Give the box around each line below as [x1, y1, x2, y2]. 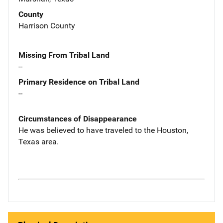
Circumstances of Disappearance [18, 113, 137, 123]
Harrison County [18, 20, 75, 30]
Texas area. [18, 136, 59, 146]
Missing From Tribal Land [18, 50, 110, 60]
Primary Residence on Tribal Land [18, 77, 139, 87]
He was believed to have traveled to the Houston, [18, 125, 188, 135]
